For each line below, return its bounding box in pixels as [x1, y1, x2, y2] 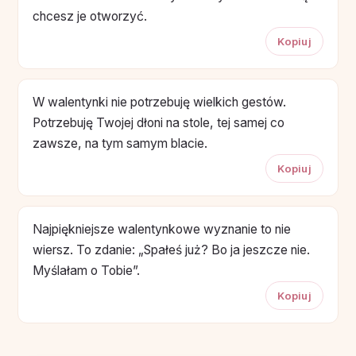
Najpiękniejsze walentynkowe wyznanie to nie [33, 221, 291, 237]
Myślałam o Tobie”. [33, 262, 140, 278]
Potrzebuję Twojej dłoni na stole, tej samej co [33, 114, 284, 130]
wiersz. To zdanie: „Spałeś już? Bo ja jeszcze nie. [33, 242, 310, 257]
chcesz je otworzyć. [33, 8, 147, 24]
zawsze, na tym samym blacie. [33, 135, 207, 151]
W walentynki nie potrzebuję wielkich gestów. [33, 94, 286, 110]
